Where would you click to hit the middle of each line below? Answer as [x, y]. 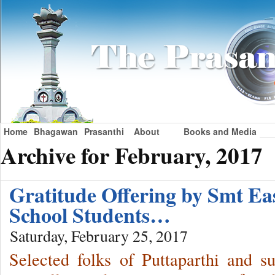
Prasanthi [104, 131]
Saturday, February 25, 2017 [99, 236]
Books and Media [220, 131]
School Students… [90, 215]
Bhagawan [56, 131]
